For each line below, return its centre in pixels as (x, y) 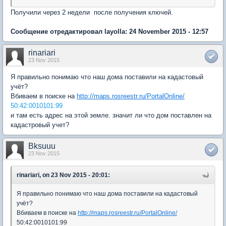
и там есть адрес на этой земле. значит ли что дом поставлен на (111, 115)
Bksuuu (42, 146)
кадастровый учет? (40, 125)
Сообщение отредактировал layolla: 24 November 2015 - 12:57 (109, 31)
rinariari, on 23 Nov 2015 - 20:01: (63, 175)
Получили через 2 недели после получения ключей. (92, 12)
